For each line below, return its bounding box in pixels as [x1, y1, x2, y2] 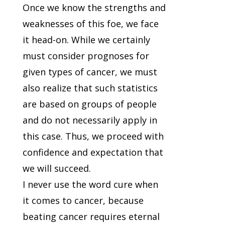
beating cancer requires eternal [22, 210, 160, 223]
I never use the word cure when [22, 178, 158, 191]
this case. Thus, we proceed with [22, 130, 164, 143]
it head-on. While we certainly [22, 34, 150, 46]
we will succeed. [22, 162, 91, 175]
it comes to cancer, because [22, 194, 144, 207]
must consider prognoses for [22, 50, 149, 62]
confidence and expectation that [22, 146, 163, 159]
